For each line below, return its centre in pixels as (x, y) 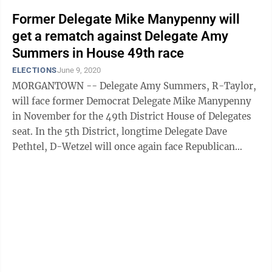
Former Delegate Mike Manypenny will (126, 19)
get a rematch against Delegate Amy (120, 36)
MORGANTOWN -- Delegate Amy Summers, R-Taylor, (134, 86)
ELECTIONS (35, 70)
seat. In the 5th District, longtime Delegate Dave (24, 131)
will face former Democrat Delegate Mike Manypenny (132, 101)
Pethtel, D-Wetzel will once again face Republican (124, 147)
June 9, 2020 (79, 70)
